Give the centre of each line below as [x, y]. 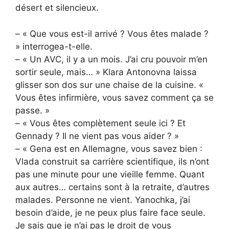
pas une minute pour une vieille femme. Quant [110, 174]
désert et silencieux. [57, 8]
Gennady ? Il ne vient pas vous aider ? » [97, 136]
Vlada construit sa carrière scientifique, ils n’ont [112, 161]
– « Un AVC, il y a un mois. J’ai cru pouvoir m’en [111, 59]
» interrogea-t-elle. [54, 46]
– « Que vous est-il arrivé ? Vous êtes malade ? [112, 33]
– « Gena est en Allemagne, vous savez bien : [109, 148]
